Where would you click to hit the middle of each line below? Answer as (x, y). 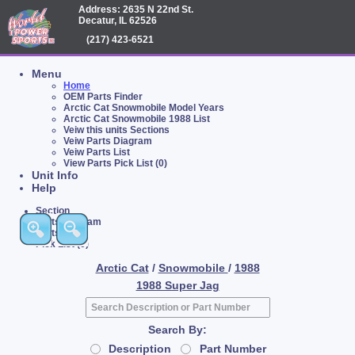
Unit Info (55, 175)
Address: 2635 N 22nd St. (136, 10)
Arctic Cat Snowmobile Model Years (144, 108)
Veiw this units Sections (116, 130)
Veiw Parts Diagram (108, 141)
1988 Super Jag (177, 285)
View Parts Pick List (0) (115, 163)
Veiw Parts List (97, 152)
